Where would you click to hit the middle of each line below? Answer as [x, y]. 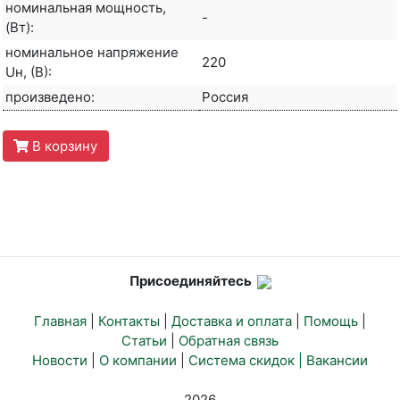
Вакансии [337, 361]
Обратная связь [229, 341]
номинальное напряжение [92, 53]
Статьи [144, 341]
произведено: [50, 97]
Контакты [129, 321]
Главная [60, 321]
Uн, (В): [29, 72]
